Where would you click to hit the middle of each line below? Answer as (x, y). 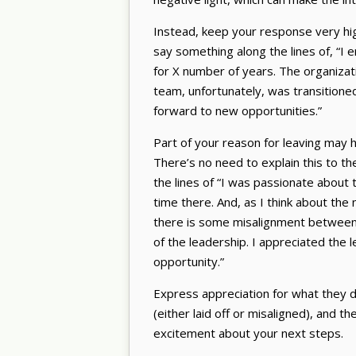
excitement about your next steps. (250, 333)
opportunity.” (190, 261)
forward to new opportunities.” (239, 110)
